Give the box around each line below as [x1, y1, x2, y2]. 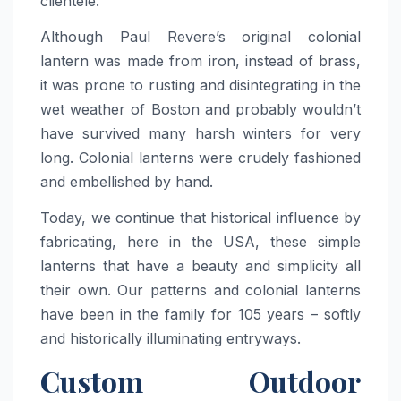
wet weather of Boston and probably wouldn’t [40, 100, 361, 119]
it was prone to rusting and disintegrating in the [40, 76, 361, 95]
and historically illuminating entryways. [40, 328, 301, 347]
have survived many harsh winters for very [40, 124, 361, 143]
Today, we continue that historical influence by [40, 208, 361, 226]
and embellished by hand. [40, 173, 213, 192]
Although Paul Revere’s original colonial [40, 28, 361, 47]
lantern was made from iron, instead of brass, [40, 52, 361, 71]
